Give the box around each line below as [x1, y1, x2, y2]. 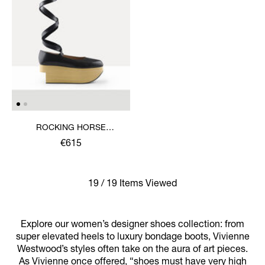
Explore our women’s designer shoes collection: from [21, 220, 244, 230]
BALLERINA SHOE [35, 135, 106, 144]
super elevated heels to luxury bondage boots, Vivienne [15, 232, 250, 243]
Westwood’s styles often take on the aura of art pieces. [17, 245, 248, 255]
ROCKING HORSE [36, 124, 106, 132]
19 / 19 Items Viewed [88, 179, 177, 189]
